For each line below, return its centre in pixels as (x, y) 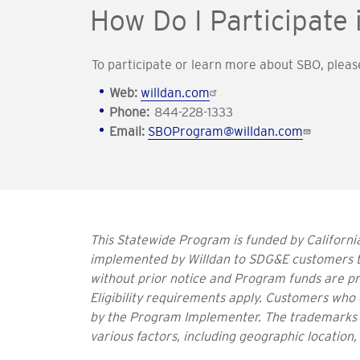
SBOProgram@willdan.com (225, 131)
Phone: (129, 111)
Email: (127, 131)
